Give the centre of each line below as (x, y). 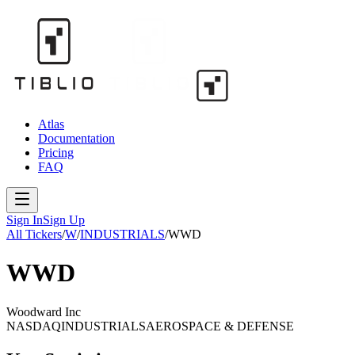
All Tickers (34, 234)
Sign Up (64, 220)
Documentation (76, 138)
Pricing (56, 153)
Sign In (25, 220)
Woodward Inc (44, 311)
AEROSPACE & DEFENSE (220, 326)
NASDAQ (34, 326)
